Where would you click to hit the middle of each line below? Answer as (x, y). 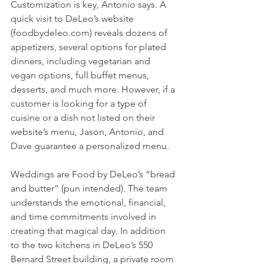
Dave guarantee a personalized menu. (91, 146)
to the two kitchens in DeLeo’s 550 (83, 245)
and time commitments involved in (85, 217)
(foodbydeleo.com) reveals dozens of (90, 33)
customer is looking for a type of (80, 104)
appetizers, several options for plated (90, 47)
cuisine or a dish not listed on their (84, 118)
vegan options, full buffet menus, (81, 75)
